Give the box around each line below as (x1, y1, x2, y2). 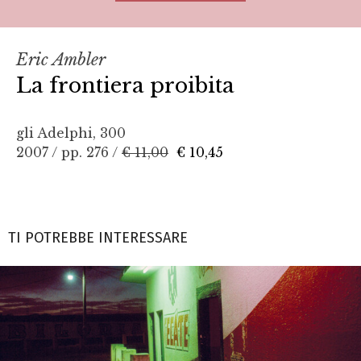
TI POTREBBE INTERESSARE (8, 228, 188, 247)
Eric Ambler (16, 49, 106, 69)
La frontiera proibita (16, 72, 234, 98)
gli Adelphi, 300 (16, 124, 126, 141)
